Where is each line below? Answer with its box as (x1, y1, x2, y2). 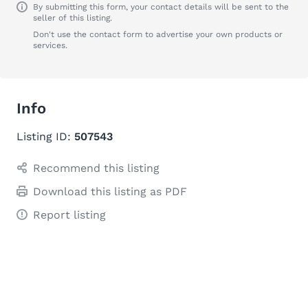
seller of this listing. (33, 13, 112, 23)
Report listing (33, 208, 106, 221)
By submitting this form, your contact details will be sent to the (33, 2, 289, 12)
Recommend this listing (33, 162, 159, 175)
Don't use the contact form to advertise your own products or (33, 30, 283, 39)
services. (33, 41, 67, 50)
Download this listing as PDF (33, 185, 187, 198)
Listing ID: (16, 130, 74, 143)
